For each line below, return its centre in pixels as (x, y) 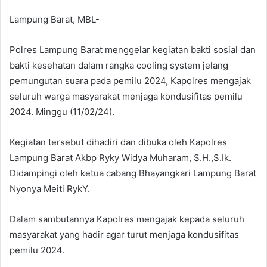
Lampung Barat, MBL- (55, 19)
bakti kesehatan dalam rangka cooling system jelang (119, 65)
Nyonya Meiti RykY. (50, 188)
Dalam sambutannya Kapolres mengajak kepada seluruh (127, 219)
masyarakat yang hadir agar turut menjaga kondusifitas (124, 234)
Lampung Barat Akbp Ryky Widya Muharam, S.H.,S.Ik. (120, 157)
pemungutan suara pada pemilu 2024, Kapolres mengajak (130, 80)
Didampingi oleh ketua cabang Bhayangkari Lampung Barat (133, 173)
